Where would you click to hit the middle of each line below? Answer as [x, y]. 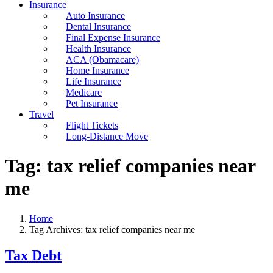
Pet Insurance [92, 103]
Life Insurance [94, 81]
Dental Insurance [98, 27]
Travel [41, 114]
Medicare [84, 92]
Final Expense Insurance [113, 37]
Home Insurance [97, 70]
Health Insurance [98, 48]
